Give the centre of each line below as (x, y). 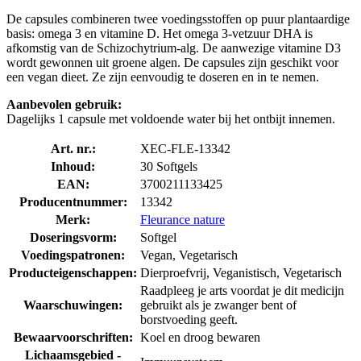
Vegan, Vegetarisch (189, 255)
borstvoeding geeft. (189, 319)
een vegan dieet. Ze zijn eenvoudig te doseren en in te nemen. (163, 77)
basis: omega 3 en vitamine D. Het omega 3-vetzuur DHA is (160, 33)
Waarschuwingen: (73, 305)
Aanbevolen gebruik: (64, 104)
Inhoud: (73, 166)
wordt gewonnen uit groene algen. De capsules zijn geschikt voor (172, 62)
